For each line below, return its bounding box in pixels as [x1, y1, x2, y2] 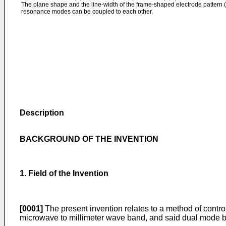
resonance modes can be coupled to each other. [21, 8, 153, 15]
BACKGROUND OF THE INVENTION [20, 135, 158, 143]
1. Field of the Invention [20, 169, 108, 178]
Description [20, 108, 64, 117]
